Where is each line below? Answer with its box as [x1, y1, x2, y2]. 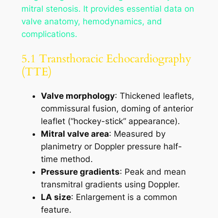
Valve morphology [40, 91, 115, 101]
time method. [40, 154, 93, 164]
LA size [40, 192, 71, 202]
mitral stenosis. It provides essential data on [21, 4, 194, 14]
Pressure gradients [40, 166, 120, 177]
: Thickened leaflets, [114, 91, 194, 101]
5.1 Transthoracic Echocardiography [21, 51, 191, 66]
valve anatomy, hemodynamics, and [21, 17, 162, 27]
